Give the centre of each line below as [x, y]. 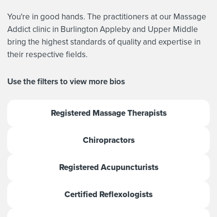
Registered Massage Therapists [108, 113]
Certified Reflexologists [108, 194]
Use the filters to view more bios [66, 81]
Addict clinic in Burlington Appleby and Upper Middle [103, 29]
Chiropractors [108, 140]
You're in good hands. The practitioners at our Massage [107, 16]
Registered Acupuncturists [108, 167]
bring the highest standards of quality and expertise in [104, 42]
